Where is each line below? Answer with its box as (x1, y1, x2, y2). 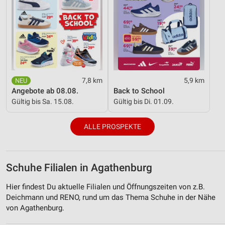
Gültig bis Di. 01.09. (114, 97, 174, 105)
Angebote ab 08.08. (12, 86, 78, 95)
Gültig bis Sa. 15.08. (12, 97, 74, 105)
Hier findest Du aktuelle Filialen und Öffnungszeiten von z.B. (6, 182, 205, 191)
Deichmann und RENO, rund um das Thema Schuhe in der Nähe (6, 192, 215, 202)
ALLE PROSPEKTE (84, 123, 141, 131)
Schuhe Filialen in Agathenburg (6, 162, 152, 174)
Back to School (114, 86, 165, 95)
